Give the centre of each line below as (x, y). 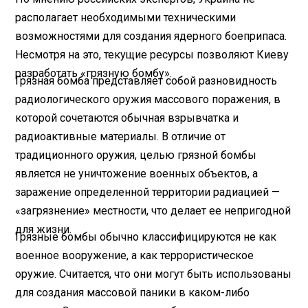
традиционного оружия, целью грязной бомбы (136, 155)
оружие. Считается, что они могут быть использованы (154, 274)
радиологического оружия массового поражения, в (148, 99)
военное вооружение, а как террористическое (135, 255)
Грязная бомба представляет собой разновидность (146, 80)
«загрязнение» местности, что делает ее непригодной (153, 210)
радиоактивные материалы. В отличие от (121, 136)
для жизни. (45, 229)
